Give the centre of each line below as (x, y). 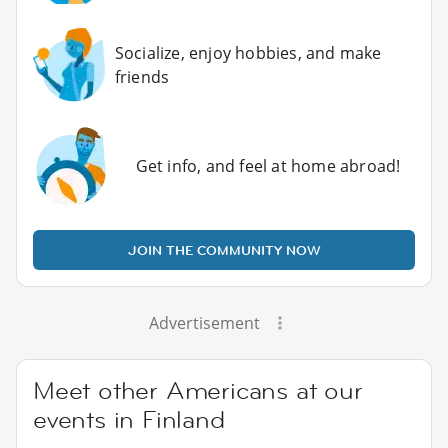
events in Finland (129, 419)
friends (142, 77)
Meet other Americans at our (198, 390)
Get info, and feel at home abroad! (268, 165)
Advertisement (204, 322)
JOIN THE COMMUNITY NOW (224, 249)
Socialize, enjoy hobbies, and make (248, 53)
